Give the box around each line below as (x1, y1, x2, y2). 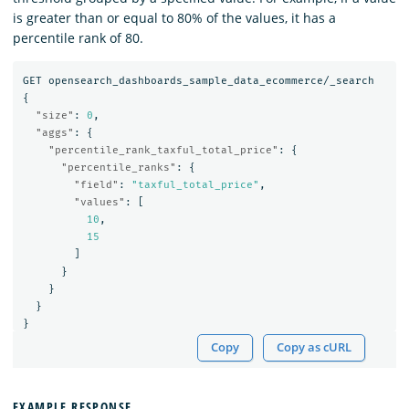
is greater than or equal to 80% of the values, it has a (13, 9, 336, 27)
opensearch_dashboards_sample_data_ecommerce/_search (47, 74, 374, 87)
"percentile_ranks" (60, 161, 176, 173)
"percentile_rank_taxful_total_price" (47, 143, 278, 156)
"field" (73, 178, 119, 191)
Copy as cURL (277, 340, 352, 356)
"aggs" (35, 126, 74, 139)
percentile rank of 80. (13, 29, 143, 47)
